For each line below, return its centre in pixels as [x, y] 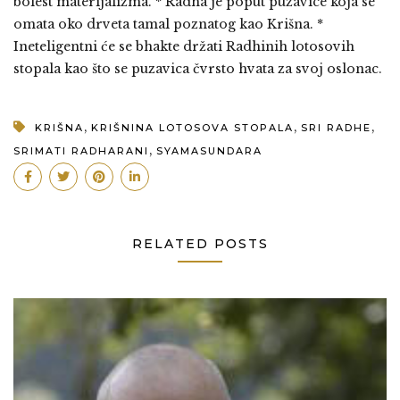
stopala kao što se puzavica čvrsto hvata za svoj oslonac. [198, 68]
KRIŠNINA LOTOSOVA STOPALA [192, 127]
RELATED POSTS [200, 243]
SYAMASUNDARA [209, 150]
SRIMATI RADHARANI [81, 150]
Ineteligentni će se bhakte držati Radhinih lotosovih [184, 46]
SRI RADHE [336, 127]
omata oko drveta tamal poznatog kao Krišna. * [168, 24]
